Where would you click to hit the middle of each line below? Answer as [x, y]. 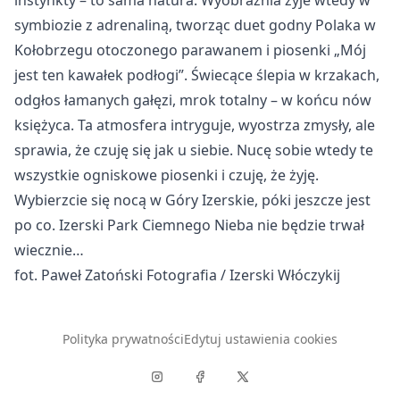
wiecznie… [49, 250]
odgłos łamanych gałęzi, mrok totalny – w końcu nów [193, 100]
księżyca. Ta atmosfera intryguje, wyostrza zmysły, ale [195, 125]
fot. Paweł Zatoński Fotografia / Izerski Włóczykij [177, 275]
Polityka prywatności [123, 339]
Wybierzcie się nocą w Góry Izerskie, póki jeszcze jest [192, 200]
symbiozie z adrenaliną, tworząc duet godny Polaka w [195, 25]
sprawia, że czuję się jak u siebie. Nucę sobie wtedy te [194, 150]
